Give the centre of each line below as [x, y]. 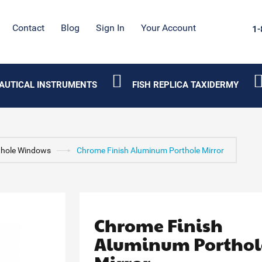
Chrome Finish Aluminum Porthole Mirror [150, 150]
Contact [29, 28]
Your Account [169, 28]
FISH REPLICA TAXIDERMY [185, 85]
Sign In [111, 28]
